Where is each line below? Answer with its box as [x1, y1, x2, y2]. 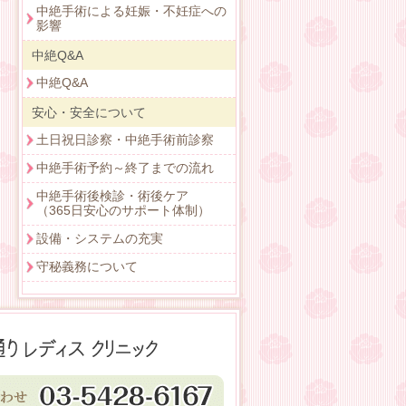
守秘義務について [36, 260, 138, 274]
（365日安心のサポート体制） [36, 204, 210, 217]
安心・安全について [32, 106, 146, 120]
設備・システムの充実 [36, 232, 163, 246]
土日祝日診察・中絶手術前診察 [36, 133, 214, 147]
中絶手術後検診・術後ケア [36, 189, 188, 203]
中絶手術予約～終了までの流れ [36, 161, 214, 175]
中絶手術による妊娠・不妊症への [36, 5, 227, 18]
